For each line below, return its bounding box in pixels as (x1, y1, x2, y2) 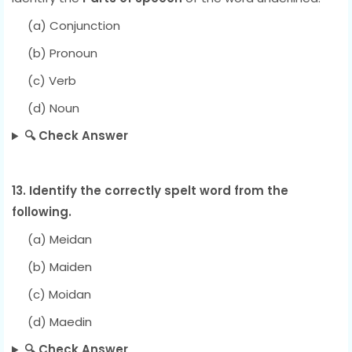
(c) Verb (12, 72, 76, 90)
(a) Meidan (12, 231, 92, 248)
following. (12, 203, 71, 221)
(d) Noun (12, 100, 79, 117)
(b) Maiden (12, 258, 92, 276)
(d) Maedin (12, 313, 92, 331)
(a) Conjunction (12, 17, 120, 35)
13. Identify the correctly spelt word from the (12, 182, 288, 200)
